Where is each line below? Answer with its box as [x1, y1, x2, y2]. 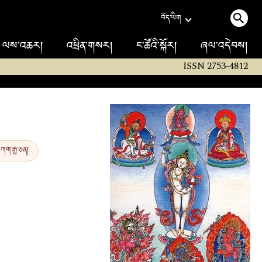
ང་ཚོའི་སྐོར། [136, 35, 177, 60]
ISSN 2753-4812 [183, 59, 248, 74]
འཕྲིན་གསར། [67, 35, 113, 60]
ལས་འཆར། [2, 35, 43, 60]
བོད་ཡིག [161, 11, 181, 28]
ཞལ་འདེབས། [201, 35, 248, 60]
